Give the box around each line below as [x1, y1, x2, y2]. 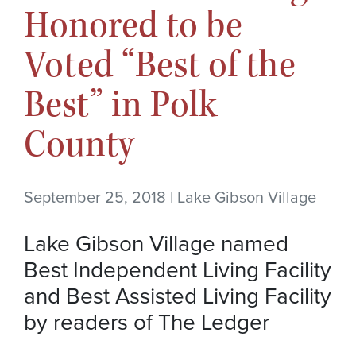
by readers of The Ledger [24, 309, 269, 337]
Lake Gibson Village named [24, 230, 288, 258]
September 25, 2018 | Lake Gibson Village [24, 188, 316, 208]
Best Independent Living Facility [24, 257, 331, 284]
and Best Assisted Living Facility [24, 283, 331, 311]
